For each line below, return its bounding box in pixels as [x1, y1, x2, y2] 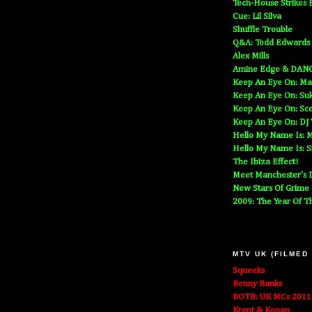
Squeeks [233, 266, 265, 276]
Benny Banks [233, 279, 282, 289]
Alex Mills [233, 52, 269, 61]
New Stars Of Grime [233, 184, 309, 194]
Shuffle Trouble [233, 25, 292, 35]
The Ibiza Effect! [233, 157, 298, 167]
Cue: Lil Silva [233, 12, 281, 22]
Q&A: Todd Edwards [233, 38, 310, 48]
